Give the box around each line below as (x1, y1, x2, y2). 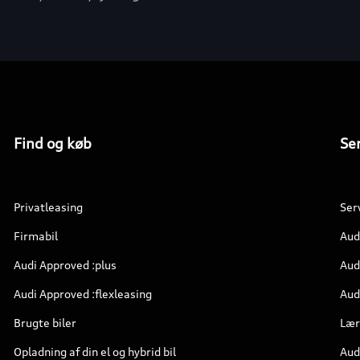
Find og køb (14, 134, 92, 152)
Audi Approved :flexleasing (14, 287, 153, 301)
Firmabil (14, 229, 59, 243)
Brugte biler (14, 316, 77, 329)
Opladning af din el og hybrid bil (14, 345, 177, 358)
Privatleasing (14, 200, 84, 214)
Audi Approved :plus (14, 258, 117, 272)
